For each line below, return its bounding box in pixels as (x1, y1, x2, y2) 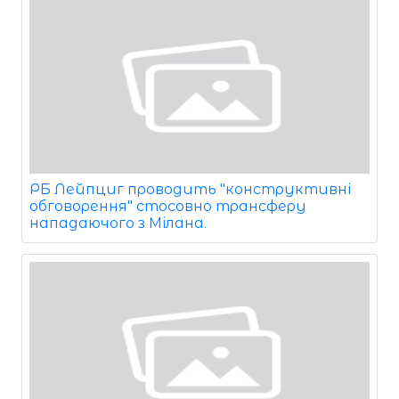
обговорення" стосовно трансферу (29, 198, 306, 216)
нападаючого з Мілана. (29, 215, 207, 232)
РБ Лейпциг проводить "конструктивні (29, 181, 351, 199)
